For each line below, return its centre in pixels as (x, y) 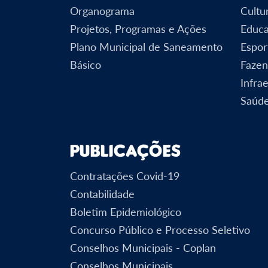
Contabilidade (102, 194)
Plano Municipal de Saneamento (146, 46)
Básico (86, 64)
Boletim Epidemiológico (126, 211)
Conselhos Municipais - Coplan (143, 247)
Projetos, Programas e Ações (138, 28)
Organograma (102, 10)
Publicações (126, 150)
